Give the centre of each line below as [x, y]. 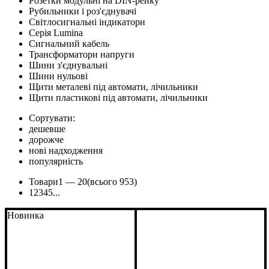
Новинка [26, 215]
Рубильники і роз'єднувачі [83, 11]
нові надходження [66, 150]
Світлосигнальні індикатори [87, 22]
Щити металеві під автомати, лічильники [113, 86]
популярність [56, 161]
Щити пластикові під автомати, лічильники [118, 97]
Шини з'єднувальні [68, 65]
